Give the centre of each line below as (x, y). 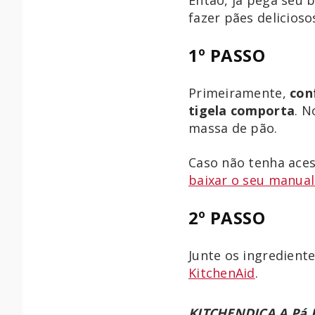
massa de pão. (233, 128)
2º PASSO (227, 217)
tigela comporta (242, 110)
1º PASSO (227, 55)
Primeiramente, (239, 92)
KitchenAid (222, 272)
